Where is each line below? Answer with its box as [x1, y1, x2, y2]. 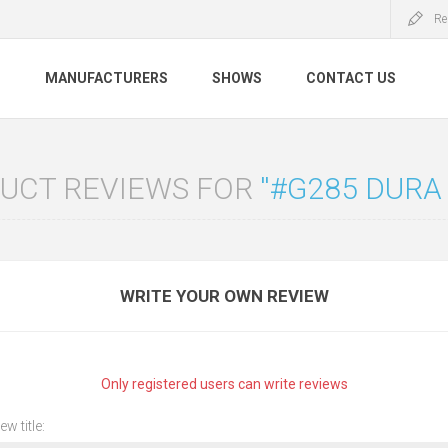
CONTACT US [306, 70, 396, 87]
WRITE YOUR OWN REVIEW [119, 286, 329, 306]
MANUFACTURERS [45, 70, 168, 87]
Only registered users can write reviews [100, 376, 348, 392]
